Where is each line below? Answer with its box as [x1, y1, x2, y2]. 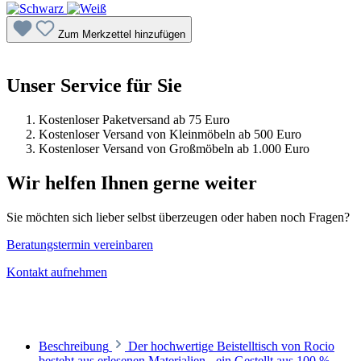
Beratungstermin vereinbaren [6, 238, 153, 252]
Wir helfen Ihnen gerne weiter [6, 172, 257, 194]
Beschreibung [39, 339, 109, 354]
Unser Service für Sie [6, 75, 182, 97]
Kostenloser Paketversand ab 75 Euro [39, 113, 230, 127]
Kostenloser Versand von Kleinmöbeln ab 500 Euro [39, 127, 301, 142]
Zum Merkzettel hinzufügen [58, 28, 185, 41]
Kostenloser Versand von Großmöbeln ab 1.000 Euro [39, 142, 309, 156]
